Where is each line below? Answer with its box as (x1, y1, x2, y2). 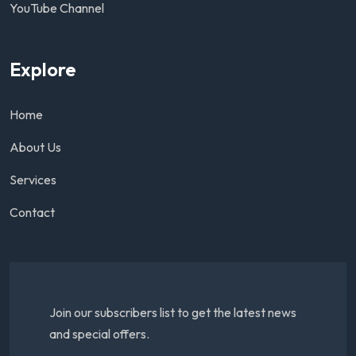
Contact (10, 204, 55, 221)
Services (10, 172, 56, 188)
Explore (10, 57, 76, 82)
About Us (10, 139, 61, 156)
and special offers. (49, 326, 149, 342)
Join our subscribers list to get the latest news (49, 304, 296, 321)
